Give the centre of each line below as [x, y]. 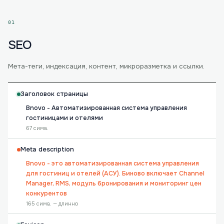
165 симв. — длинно [52, 203]
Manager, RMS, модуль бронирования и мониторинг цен [114, 183]
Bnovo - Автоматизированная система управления [106, 108]
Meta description [47, 149]
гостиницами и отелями [64, 118]
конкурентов [46, 193]
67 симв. [37, 128]
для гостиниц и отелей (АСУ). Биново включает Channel [115, 173]
